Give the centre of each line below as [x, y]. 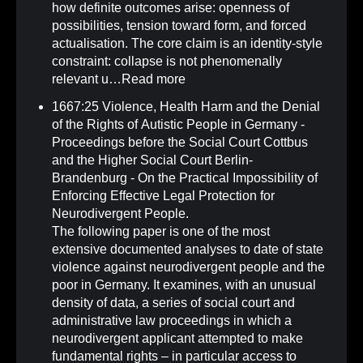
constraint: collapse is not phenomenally [167, 62]
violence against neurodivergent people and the [188, 267]
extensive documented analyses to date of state [188, 250]
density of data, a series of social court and [173, 303]
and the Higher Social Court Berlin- [152, 160]
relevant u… [87, 79]
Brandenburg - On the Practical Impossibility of [185, 178]
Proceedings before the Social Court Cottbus [180, 143]
